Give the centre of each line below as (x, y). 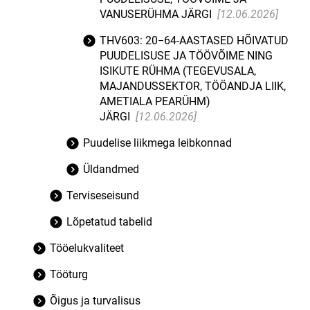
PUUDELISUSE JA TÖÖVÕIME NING (186, 56)
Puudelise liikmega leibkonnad (157, 143)
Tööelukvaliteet (87, 248)
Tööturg (69, 274)
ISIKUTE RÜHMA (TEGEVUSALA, (178, 71)
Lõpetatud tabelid (109, 222)
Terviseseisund (103, 195)
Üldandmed (111, 169)
